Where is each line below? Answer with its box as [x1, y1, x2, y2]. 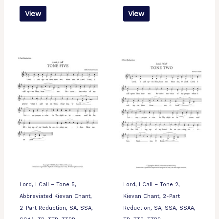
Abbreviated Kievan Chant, [19, 193, 92, 199]
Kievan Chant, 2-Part [123, 193, 180, 199]
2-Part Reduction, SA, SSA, [19, 204, 93, 211]
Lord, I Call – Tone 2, [123, 181, 180, 188]
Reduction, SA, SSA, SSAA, [123, 204, 196, 211]
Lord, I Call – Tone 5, [19, 181, 76, 188]
